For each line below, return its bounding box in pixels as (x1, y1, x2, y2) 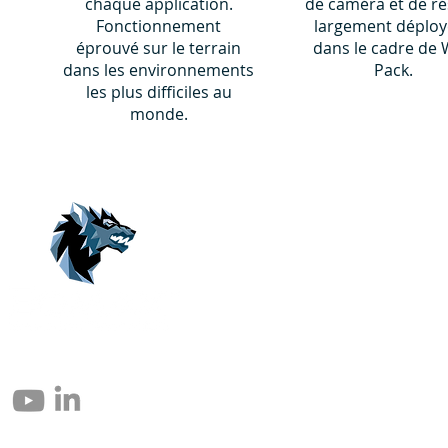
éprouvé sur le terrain (76, 37, 241, 59)
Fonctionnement (96, 15, 221, 37)
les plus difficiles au (85, 81, 232, 103)
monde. (129, 103, 188, 125)
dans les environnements (63, 59, 254, 81)
